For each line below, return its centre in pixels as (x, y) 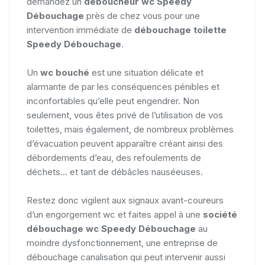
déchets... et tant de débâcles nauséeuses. (115, 172)
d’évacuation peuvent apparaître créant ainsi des (125, 143)
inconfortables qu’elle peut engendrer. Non (113, 101)
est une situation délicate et (146, 72)
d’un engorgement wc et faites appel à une (115, 214)
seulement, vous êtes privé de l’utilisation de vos (125, 115)
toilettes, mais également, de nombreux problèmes (130, 129)
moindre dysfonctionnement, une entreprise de (122, 243)
